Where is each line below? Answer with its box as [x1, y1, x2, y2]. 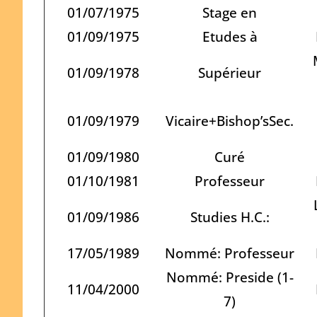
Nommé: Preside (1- [166, 267, 294, 287]
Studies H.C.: [190, 207, 270, 226]
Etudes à [202, 26, 258, 46]
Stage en [202, 2, 257, 22]
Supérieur [198, 62, 261, 82]
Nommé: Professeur [165, 243, 294, 263]
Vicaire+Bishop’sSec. [166, 110, 294, 130]
